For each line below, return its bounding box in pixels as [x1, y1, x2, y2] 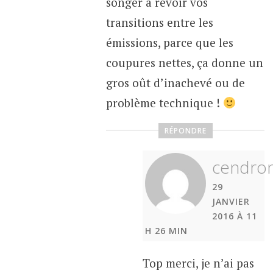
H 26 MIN [145, 225, 188, 237]
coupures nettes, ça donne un [105, 54, 263, 70]
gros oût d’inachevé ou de [105, 74, 245, 90]
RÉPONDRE [164, 126, 207, 136]
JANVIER [211, 196, 250, 208]
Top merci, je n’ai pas [142, 255, 254, 271]
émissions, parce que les [105, 34, 233, 50]
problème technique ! [105, 94, 223, 110]
